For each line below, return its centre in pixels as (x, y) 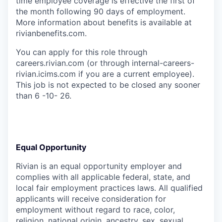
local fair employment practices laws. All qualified (109, 188)
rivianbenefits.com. (51, 33)
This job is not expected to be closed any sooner (108, 84)
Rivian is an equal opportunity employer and (99, 166)
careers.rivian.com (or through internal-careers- (105, 63)
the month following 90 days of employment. (101, 11)
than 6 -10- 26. (44, 95)
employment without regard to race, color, (95, 209)
